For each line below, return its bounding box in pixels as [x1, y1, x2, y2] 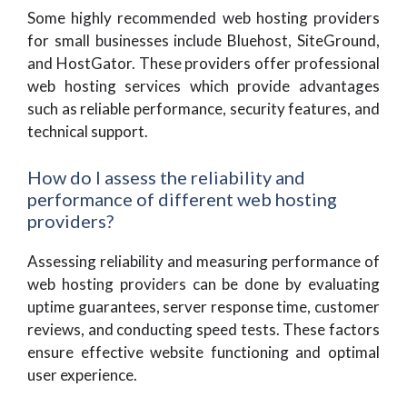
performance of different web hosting [27, 187, 337, 210]
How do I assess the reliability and [27, 165, 305, 188]
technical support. [27, 122, 148, 141]
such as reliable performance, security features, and [27, 99, 380, 118]
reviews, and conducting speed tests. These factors [27, 319, 380, 339]
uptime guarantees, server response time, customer [27, 296, 380, 316]
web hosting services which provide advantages [27, 76, 380, 95]
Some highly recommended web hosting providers [27, 8, 380, 27]
